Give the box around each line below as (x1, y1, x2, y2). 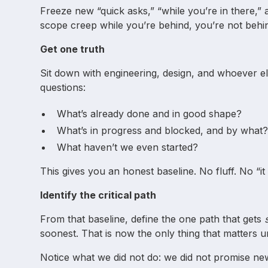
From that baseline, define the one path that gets (40, 212, 265, 225)
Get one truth (40, 42, 105, 55)
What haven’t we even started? (57, 141, 199, 153)
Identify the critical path (40, 188, 157, 201)
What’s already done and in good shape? (57, 107, 242, 120)
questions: (40, 81, 86, 93)
